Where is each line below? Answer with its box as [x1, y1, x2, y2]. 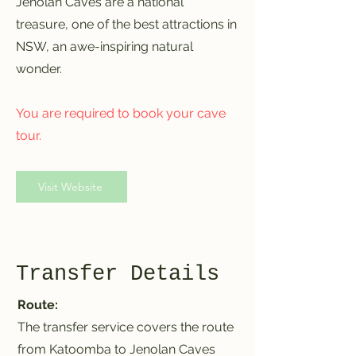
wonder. [16, 61, 62, 76]
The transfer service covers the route [17, 319, 234, 335]
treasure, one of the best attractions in [16, 17, 237, 32]
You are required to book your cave [16, 106, 226, 121]
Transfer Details [16, 262, 219, 286]
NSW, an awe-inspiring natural [16, 39, 193, 54]
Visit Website [37, 180, 103, 194]
